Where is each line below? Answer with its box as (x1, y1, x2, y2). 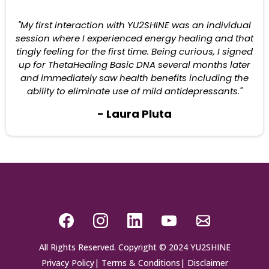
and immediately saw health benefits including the (20, 71, 249, 84)
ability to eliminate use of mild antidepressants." (27, 85, 242, 97)
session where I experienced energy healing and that (16, 32, 253, 44)
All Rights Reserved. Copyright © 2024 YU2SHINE (38, 241, 231, 253)
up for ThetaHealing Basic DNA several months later (19, 58, 250, 71)
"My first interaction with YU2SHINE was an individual (18, 19, 251, 31)
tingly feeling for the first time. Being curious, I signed (16, 45, 253, 58)
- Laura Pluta (97, 106, 172, 121)
